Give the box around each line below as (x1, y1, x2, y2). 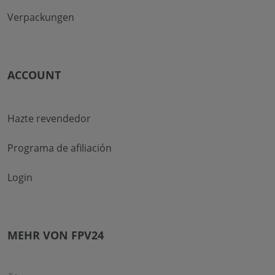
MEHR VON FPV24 (7, 227, 104, 242)
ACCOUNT (7, 67, 61, 82)
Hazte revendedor (7, 111, 91, 125)
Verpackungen (7, 10, 74, 24)
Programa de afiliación (7, 141, 112, 155)
